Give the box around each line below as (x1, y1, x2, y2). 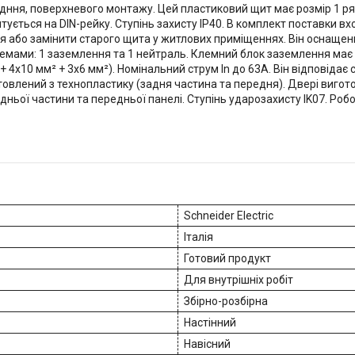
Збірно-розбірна (184, 294, 268, 307)
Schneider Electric (184, 208, 273, 222)
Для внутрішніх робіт (184, 273, 293, 286)
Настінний (184, 315, 236, 329)
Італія (184, 230, 213, 243)
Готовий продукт (184, 251, 271, 265)
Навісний (184, 337, 231, 350)
